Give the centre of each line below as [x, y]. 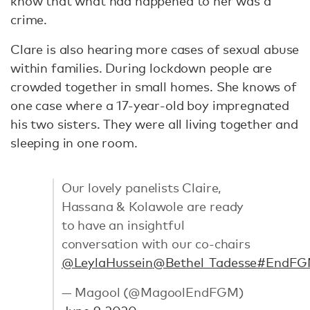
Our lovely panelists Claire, [141, 188]
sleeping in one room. [76, 142]
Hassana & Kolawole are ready [153, 207]
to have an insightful [123, 225]
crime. [30, 19]
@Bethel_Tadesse [205, 263]
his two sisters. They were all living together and [154, 124]
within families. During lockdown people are [142, 67]
